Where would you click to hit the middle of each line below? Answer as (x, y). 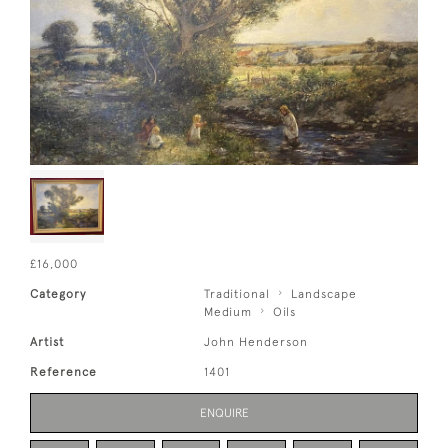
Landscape (324, 294)
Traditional (237, 294)
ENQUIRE (224, 413)
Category (58, 294)
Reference (63, 372)
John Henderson (256, 342)
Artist (47, 342)
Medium (228, 312)
